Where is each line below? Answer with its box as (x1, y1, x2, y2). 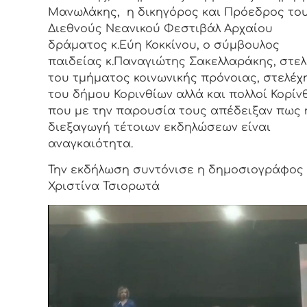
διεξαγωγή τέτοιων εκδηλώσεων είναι (48, 121, 271, 134)
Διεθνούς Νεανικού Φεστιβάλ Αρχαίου (48, 22, 273, 35)
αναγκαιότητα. (48, 137, 133, 150)
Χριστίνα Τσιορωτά (48, 180, 160, 193)
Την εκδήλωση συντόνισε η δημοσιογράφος (48, 164, 304, 177)
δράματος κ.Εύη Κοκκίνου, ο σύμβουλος (48, 38, 280, 51)
